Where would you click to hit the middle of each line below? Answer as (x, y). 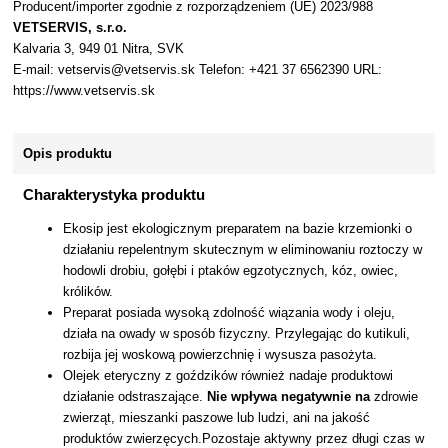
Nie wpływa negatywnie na (289, 397)
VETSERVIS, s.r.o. (70, 27)
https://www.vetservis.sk (84, 90)
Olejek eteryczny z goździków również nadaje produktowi (228, 376)
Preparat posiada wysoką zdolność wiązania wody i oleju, (229, 313)
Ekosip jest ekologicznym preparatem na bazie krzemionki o (238, 229)
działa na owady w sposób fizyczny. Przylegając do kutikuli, (237, 334)
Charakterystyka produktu (114, 194)
